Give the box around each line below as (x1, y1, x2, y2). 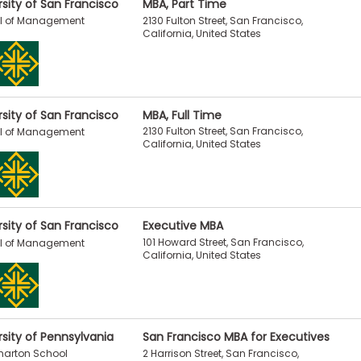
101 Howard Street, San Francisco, (142, 235, 304, 250)
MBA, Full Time (142, 106, 222, 123)
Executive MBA (142, 218, 223, 234)
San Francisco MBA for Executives (142, 328, 330, 345)
